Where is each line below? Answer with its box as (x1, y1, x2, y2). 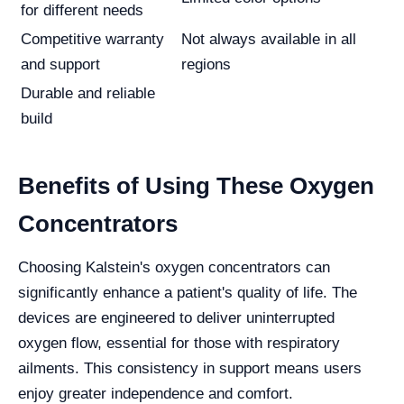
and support (21, 56, 100, 73)
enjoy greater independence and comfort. (18, 385, 293, 402)
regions (181, 56, 231, 73)
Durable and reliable (21, 85, 155, 102)
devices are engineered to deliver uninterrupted (18, 309, 335, 326)
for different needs (21, 2, 143, 19)
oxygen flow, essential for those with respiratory (18, 335, 340, 352)
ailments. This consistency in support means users (18, 360, 362, 377)
